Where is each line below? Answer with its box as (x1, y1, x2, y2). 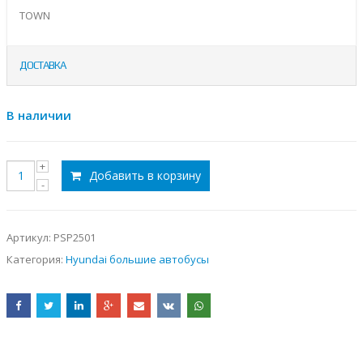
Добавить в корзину (88, 167, 201, 183)
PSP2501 (53, 230, 96, 246)
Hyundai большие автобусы (66, 251, 209, 267)
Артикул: (6, 230, 53, 246)
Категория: (6, 251, 66, 267)
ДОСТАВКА (19, 59, 66, 72)
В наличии (6, 106, 71, 123)
